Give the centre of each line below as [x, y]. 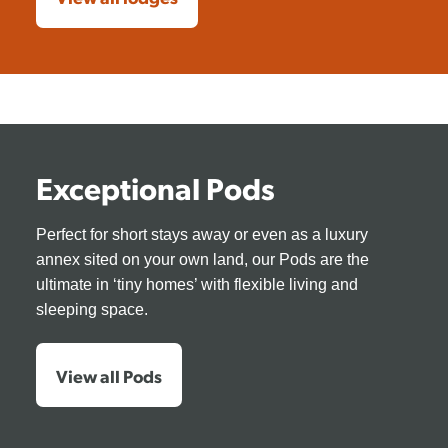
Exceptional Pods [155, 188]
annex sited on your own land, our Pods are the [202, 260]
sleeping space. [91, 310]
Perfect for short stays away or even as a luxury [201, 235]
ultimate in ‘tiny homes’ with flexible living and [196, 285]
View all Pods [108, 376]
